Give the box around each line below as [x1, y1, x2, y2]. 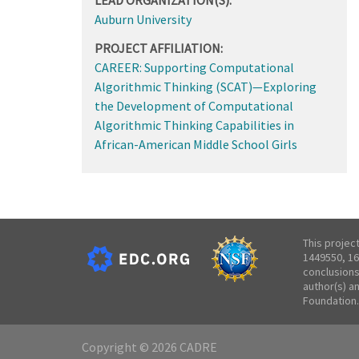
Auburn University [94, 10, 192, 27]
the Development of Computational [94, 97, 293, 114]
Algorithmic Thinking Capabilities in [94, 116, 294, 133]
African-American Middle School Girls [94, 135, 297, 152]
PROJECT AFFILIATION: [94, 39, 223, 56]
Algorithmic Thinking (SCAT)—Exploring [94, 78, 317, 95]
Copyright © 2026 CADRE [82, 339, 217, 355]
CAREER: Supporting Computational [94, 58, 294, 75]
